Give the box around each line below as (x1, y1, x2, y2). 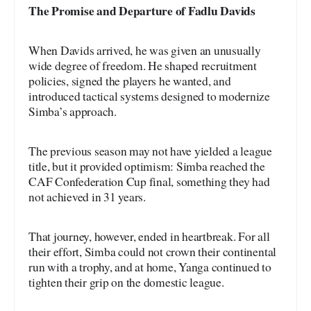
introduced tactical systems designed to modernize (28, 87, 270, 104)
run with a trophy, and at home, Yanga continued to (28, 258, 271, 275)
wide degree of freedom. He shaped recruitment (28, 57, 257, 74)
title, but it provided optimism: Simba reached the (28, 158, 265, 174)
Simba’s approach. (28, 103, 117, 119)
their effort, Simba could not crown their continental (28, 243, 277, 260)
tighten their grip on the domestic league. (28, 274, 224, 290)
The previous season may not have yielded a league (28, 142, 272, 159)
